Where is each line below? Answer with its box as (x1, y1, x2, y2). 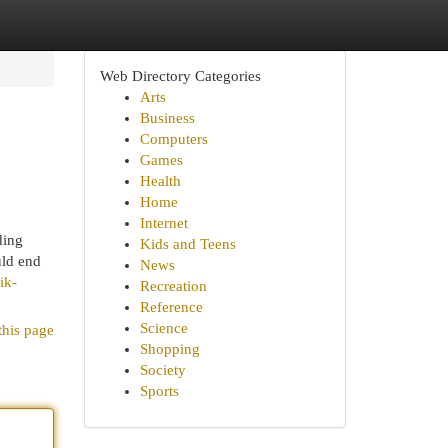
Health (139, 173, 181, 189)
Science (139, 320, 188, 336)
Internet (139, 215, 188, 231)
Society (139, 362, 186, 378)
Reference (139, 299, 203, 315)
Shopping (139, 341, 200, 357)
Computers (139, 131, 208, 147)
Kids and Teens (139, 236, 236, 252)
